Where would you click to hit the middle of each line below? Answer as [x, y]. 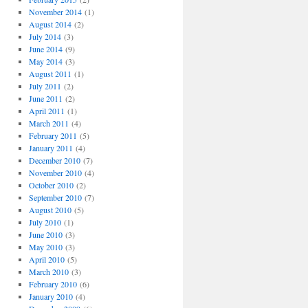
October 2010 [51, 185]
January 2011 [51, 148]
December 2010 [54, 160]
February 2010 [53, 284]
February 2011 [53, 135]
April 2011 [46, 111]
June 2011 [45, 98]
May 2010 [45, 247]
